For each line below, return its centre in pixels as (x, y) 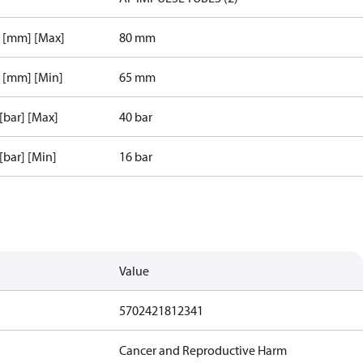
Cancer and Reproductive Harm (203, 350)
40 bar (136, 117)
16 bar (136, 156)
